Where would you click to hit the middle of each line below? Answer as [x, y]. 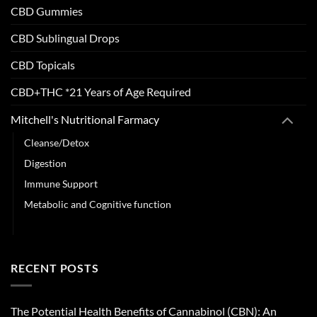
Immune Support [61, 184]
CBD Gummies [47, 11]
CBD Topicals [43, 64]
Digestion [45, 163]
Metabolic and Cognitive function [98, 204]
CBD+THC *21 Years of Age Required [101, 91]
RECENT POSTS [55, 268]
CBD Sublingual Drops [65, 38]
